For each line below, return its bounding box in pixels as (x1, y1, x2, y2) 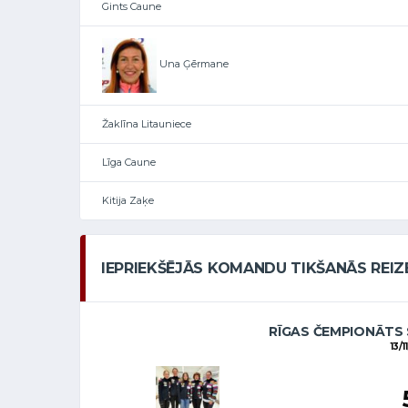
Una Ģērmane (157, 57, 229, 71)
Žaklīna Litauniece (102, 117, 191, 130)
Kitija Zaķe (102, 193, 154, 207)
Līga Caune (102, 155, 156, 168)
